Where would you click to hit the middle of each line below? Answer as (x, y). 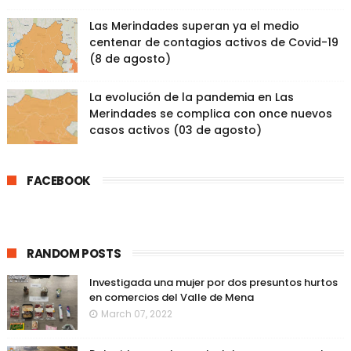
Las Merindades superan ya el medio (194, 26)
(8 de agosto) (130, 59)
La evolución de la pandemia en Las (191, 97)
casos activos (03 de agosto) (175, 130)
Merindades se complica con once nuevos (210, 114)
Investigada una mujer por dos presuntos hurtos (213, 282)
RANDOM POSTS (74, 253)
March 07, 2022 (136, 314)
